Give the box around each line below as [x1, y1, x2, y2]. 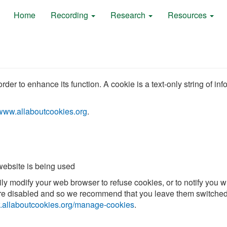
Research [110, 9, 147, 21]
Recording [51, 9, 90, 21]
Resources [168, 9, 209, 21]
